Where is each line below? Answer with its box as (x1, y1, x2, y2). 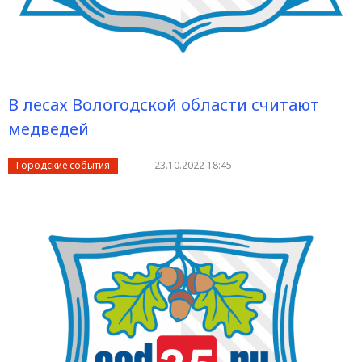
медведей (8, 118, 89, 140)
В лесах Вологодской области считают (8, 94, 319, 116)
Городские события (16, 158, 110, 172)
